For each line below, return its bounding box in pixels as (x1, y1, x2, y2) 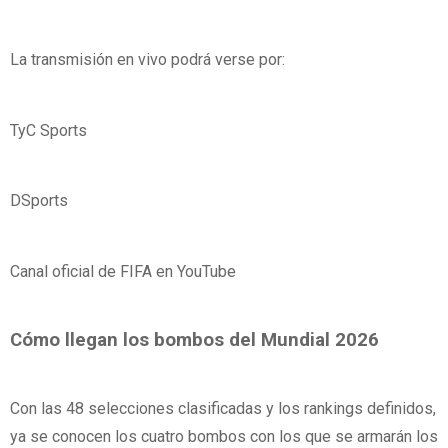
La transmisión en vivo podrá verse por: (10, 50, 285, 70)
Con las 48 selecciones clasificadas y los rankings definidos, (10, 398, 436, 418)
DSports (10, 191, 68, 211)
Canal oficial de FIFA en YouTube (10, 261, 236, 281)
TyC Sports (10, 120, 87, 140)
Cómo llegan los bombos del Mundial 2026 (10, 329, 379, 352)
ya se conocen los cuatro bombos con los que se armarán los (10, 426, 438, 446)
